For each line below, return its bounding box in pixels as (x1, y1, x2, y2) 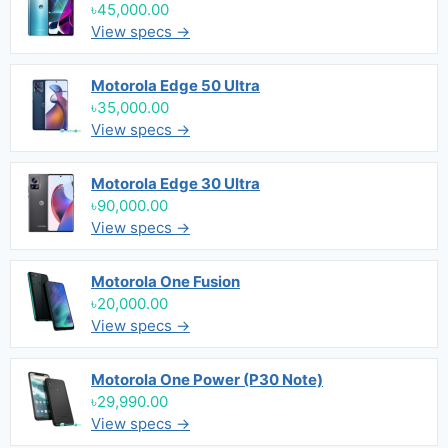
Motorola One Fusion (91, 272, 240, 291)
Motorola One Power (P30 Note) (91, 370, 323, 389)
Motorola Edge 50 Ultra (91, 76, 260, 95)
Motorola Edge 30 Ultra (91, 174, 260, 193)
